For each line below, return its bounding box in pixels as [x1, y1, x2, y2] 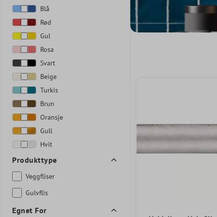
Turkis [40, 85, 58, 94]
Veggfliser [26, 171, 55, 181]
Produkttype [12, 155, 57, 165]
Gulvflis [26, 188, 48, 197]
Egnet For [12, 205, 47, 215]
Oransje [40, 112, 63, 122]
